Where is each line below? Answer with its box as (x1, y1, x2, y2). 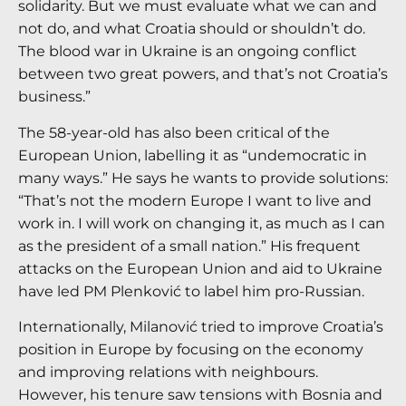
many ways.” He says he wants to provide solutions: (18, 169, 388, 187)
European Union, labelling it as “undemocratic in (18, 146, 367, 164)
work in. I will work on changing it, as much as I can (18, 214, 385, 232)
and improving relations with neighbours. (18, 363, 318, 381)
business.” (18, 88, 91, 106)
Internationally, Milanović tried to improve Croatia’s (18, 318, 383, 335)
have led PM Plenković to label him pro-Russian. (18, 282, 364, 300)
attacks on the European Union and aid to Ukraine (18, 259, 382, 277)
